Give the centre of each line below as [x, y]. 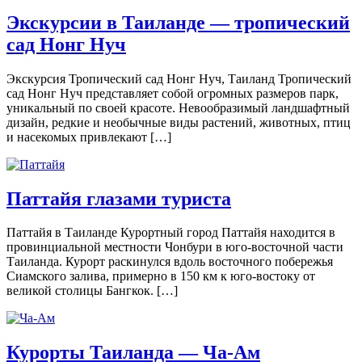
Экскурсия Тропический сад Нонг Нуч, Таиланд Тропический [179, 78]
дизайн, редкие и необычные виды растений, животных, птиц [179, 122]
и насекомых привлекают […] [89, 137]
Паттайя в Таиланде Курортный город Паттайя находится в [171, 233]
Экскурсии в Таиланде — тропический [178, 22]
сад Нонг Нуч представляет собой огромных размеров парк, [173, 93]
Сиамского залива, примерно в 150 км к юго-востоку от [161, 276]
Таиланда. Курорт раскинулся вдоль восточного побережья [170, 262]
